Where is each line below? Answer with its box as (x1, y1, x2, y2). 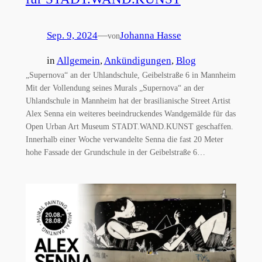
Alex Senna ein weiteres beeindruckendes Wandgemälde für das (25, 108, 236, 118)
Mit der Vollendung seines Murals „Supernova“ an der (25, 82, 204, 92)
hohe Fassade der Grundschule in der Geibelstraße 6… (25, 147, 205, 157)
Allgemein (56, 54, 100, 66)
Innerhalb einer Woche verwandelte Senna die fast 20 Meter (25, 134, 223, 144)
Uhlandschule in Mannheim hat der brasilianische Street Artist (25, 95, 230, 105)
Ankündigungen (104, 54, 171, 66)
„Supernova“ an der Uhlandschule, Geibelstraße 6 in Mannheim (25, 70, 236, 80)
